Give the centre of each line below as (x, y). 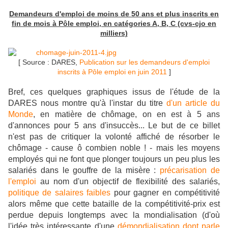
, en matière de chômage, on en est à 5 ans (126, 115)
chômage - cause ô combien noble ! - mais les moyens (114, 148)
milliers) (114, 33)
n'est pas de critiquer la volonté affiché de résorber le (114, 137)
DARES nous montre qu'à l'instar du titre (87, 103)
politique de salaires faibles (60, 193)
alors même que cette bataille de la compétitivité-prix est (114, 204)
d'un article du (193, 103)
